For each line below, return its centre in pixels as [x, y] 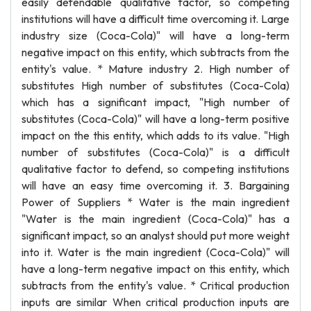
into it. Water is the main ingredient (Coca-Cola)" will [155, 252]
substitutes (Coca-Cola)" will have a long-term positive [155, 119]
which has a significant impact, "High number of [155, 102]
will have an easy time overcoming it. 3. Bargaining [155, 185]
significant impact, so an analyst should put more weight [155, 235]
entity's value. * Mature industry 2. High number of [155, 69]
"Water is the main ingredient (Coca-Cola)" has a [155, 219]
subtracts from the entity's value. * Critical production [155, 285]
